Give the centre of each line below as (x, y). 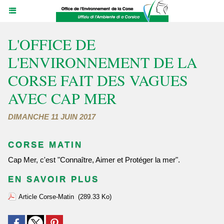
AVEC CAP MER (62, 98)
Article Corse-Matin (46, 197)
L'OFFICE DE (52, 44)
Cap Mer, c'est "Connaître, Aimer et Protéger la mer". (97, 160)
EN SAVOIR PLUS (53, 179)
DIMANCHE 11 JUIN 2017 (52, 117)
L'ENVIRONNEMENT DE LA (103, 62)
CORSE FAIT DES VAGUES (98, 80)
